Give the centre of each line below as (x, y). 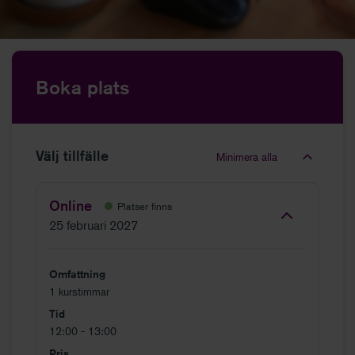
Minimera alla (247, 157)
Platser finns (145, 206)
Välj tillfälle (72, 155)
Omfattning (77, 274)
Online (71, 205)
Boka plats (83, 87)
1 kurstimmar (79, 291)
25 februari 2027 (94, 225)
